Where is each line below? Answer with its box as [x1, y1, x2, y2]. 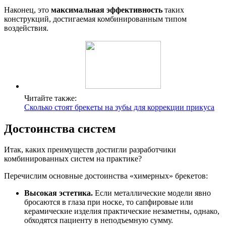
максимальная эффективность [51, 5, 162, 14]
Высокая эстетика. [24, 189, 93, 198]
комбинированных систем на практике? [4, 154, 142, 163]
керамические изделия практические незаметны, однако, [24, 207, 219, 216]
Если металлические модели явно [93, 189, 211, 198]
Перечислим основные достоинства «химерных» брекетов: [4, 172, 208, 181]
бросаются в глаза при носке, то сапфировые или [24, 198, 193, 207]
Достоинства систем [4, 122, 116, 135]
